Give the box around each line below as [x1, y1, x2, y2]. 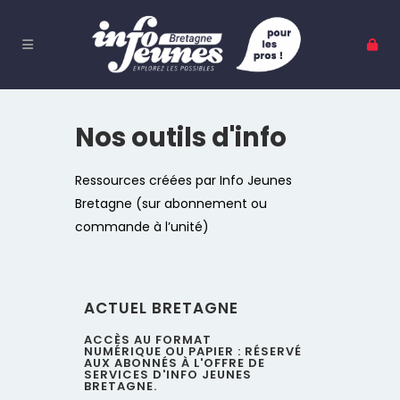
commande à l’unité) [75, 218, 209, 236]
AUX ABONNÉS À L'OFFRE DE [84, 354, 265, 371]
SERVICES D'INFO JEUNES [84, 366, 252, 383]
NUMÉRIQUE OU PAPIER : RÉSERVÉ [84, 343, 302, 360]
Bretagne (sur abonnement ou [75, 195, 267, 212]
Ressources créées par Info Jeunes [75, 171, 292, 189]
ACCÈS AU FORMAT [84, 331, 212, 348]
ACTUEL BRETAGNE [84, 297, 238, 319]
